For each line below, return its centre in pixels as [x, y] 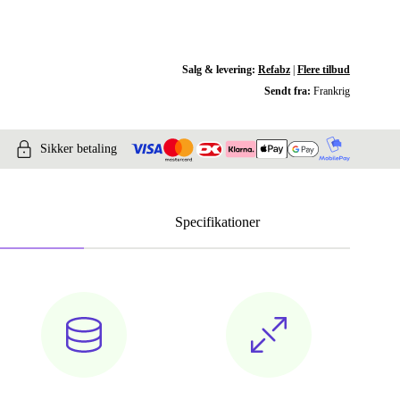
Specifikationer [217, 222]
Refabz [274, 70]
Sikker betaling [79, 149]
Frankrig [331, 91]
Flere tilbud [323, 70]
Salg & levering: [220, 70]
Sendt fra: [288, 91]
